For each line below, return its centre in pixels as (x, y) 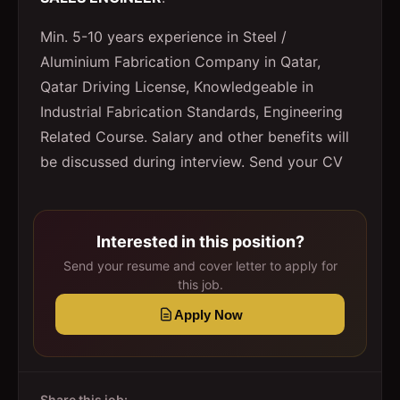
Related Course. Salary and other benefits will (195, 137)
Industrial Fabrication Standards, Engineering (192, 112)
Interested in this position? (200, 242)
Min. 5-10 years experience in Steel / (163, 37)
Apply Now (208, 314)
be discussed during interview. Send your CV (192, 162)
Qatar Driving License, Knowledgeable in (177, 87)
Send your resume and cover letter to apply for (200, 266)
